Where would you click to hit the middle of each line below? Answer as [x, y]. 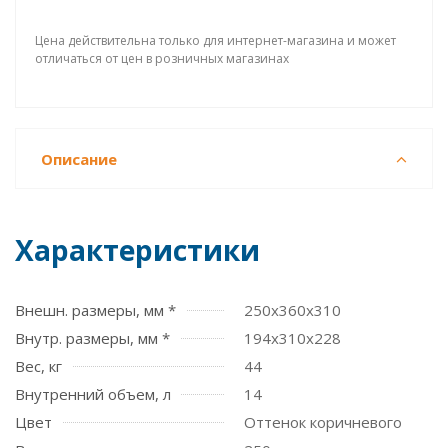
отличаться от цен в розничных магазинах [162, 58]
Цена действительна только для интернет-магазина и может [215, 40]
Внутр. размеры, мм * [92, 338]
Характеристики [137, 250]
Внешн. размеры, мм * [95, 310]
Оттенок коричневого [323, 422]
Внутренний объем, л [93, 394]
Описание [79, 159]
